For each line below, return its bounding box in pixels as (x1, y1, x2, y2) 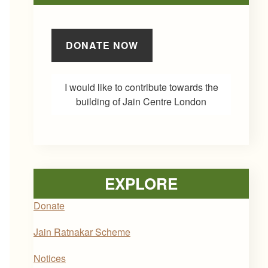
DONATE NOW (66, 38, 138, 52)
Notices (33, 251, 66, 265)
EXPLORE (105, 172, 178, 194)
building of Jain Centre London (76, 95, 206, 108)
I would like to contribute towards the (64, 80, 218, 94)
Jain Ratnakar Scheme (33, 225, 130, 239)
